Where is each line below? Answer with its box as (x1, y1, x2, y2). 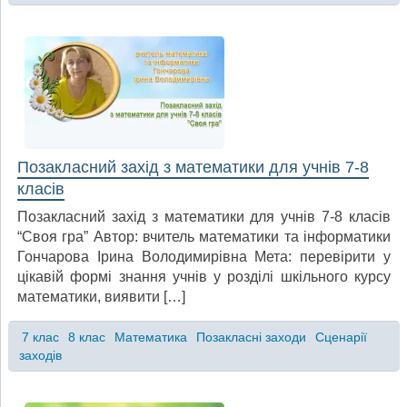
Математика (114, 329, 187, 344)
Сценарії (314, 329, 367, 344)
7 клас (21, 329, 59, 344)
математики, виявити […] (17, 288, 185, 304)
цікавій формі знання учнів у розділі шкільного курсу (17, 268, 391, 284)
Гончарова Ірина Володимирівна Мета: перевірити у (17, 248, 391, 264)
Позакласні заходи (195, 329, 306, 344)
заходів (18, 347, 62, 362)
